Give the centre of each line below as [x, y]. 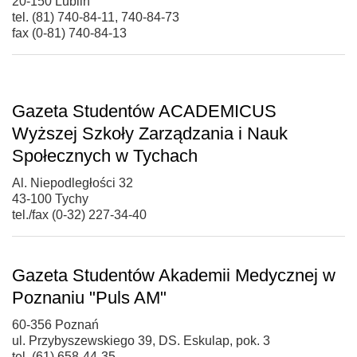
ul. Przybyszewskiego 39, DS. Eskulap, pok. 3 [141, 340]
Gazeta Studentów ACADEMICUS [144, 111]
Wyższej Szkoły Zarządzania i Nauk [150, 133]
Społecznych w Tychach [105, 155]
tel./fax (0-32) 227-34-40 [79, 214]
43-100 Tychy [50, 198]
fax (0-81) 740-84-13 [69, 33]
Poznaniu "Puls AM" [89, 297]
